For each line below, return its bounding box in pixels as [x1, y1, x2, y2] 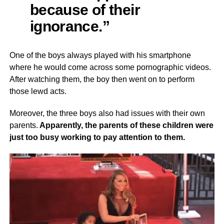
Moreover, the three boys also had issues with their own [9, 109, 205, 118]
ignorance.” [29, 17, 110, 35]
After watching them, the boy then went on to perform [9, 75, 194, 84]
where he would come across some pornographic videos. [9, 63, 211, 72]
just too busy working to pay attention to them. [9, 133, 185, 142]
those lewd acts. [9, 87, 66, 96]
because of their [29, 1, 140, 18]
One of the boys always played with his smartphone [9, 51, 191, 60]
